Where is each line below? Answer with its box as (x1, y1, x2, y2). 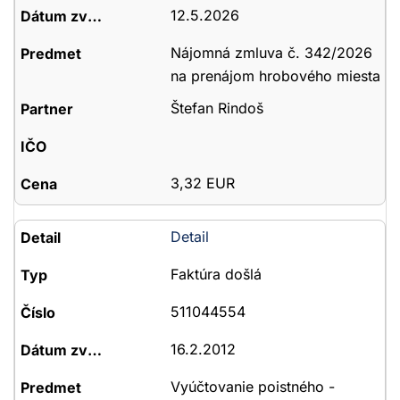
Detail (170, 228, 209, 246)
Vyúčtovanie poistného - (170, 378, 335, 396)
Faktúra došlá (170, 265, 262, 283)
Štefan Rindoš (170, 99, 263, 117)
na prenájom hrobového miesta (170, 67, 380, 85)
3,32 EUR (170, 174, 235, 192)
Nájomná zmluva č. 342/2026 (170, 44, 372, 62)
